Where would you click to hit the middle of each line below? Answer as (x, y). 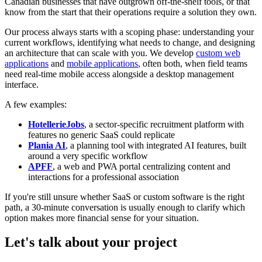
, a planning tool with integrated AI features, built (156, 145)
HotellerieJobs (56, 124)
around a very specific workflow (88, 156)
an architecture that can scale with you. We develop (100, 53)
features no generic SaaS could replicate (101, 135)
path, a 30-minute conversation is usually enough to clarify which (125, 207)
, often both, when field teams (193, 63)
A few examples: (36, 104)
